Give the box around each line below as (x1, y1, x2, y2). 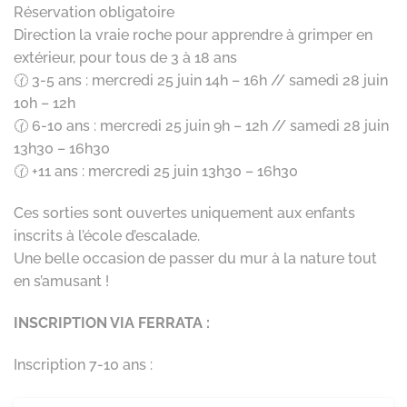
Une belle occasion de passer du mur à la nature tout (14, 250, 377, 268)
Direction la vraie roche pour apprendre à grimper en (14, 26, 372, 45)
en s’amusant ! (14, 273, 109, 291)
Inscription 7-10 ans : (14, 355, 153, 373)
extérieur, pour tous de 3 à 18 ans (14, 49, 237, 67)
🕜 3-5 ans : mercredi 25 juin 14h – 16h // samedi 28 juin (14, 72, 388, 90)
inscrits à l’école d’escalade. (14, 227, 200, 245)
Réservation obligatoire (14, 4, 174, 22)
